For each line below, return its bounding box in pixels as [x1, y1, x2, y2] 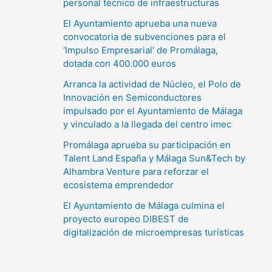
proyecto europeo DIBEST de [63, 212, 189, 225]
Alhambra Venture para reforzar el [63, 165, 209, 177]
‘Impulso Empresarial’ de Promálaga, [63, 44, 218, 56]
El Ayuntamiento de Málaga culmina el [63, 199, 225, 211]
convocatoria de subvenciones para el [63, 30, 226, 42]
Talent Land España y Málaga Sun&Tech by [63, 152, 245, 164]
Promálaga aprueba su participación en [63, 138, 231, 151]
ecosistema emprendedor [63, 178, 174, 191]
